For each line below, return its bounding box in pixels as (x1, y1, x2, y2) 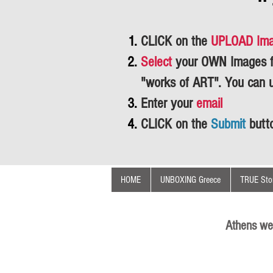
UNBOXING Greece (160, 174, 221, 185)
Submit (211, 116, 249, 132)
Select (141, 54, 175, 70)
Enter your (141, 95, 196, 112)
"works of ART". (141, 74, 225, 91)
